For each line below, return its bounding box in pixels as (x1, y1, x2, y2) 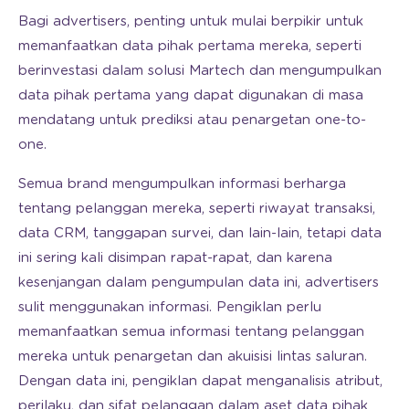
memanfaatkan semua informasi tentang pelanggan (18, 324, 364, 339)
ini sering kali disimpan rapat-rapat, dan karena (18, 250, 332, 265)
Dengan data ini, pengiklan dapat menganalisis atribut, (18, 373, 383, 388)
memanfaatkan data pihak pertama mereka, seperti (18, 38, 362, 53)
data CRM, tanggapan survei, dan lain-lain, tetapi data (18, 225, 382, 240)
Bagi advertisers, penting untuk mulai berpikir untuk (18, 14, 363, 28)
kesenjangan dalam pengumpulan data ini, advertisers (18, 275, 379, 289)
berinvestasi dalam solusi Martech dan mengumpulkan (18, 63, 382, 78)
